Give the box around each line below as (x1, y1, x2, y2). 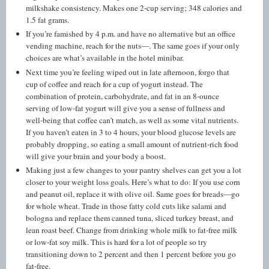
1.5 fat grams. (26, 14, 70, 26)
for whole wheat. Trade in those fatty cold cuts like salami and (26, 201, 227, 212)
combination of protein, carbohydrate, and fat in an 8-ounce (26, 90, 220, 101)
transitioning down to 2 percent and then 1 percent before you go (26, 249, 237, 260)
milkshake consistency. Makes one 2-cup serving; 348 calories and (26, 2, 243, 14)
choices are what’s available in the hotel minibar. (26, 52, 184, 64)
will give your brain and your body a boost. (26, 150, 166, 162)
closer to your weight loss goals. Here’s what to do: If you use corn (26, 177, 241, 188)
